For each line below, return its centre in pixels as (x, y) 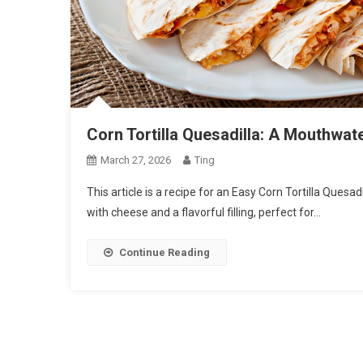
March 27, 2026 (136, 160)
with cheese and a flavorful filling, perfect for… (204, 212)
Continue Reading (164, 252)
